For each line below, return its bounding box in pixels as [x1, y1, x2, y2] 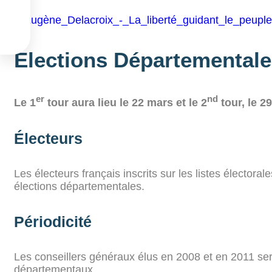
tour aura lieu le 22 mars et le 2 [44, 97, 207, 109]
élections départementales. [14, 180, 144, 192]
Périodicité [14, 213, 92, 231]
